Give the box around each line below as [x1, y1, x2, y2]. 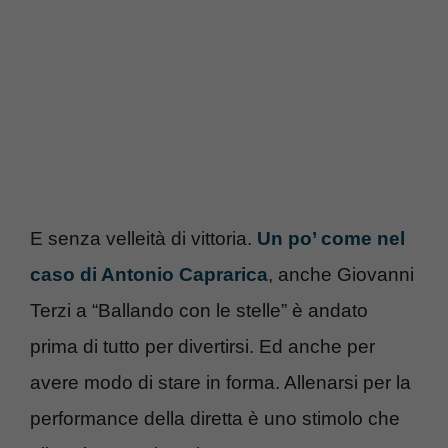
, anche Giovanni [268, 263, 414, 285]
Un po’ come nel [257, 227, 405, 249]
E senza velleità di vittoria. [30, 227, 257, 249]
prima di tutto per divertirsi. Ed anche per [30, 335, 375, 357]
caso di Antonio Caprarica [30, 263, 268, 285]
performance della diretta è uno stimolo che [30, 407, 400, 429]
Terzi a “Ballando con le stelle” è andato [30, 299, 368, 321]
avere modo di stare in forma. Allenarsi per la [30, 371, 411, 393]
